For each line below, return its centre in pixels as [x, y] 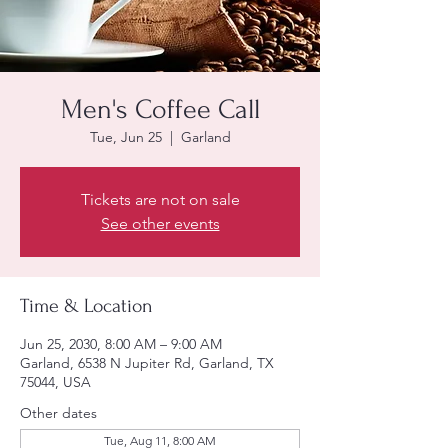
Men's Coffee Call [160, 109]
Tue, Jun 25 [125, 137]
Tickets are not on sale [160, 199]
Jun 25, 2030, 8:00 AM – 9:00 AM [121, 344]
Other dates [58, 413]
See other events [160, 223]
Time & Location [86, 306]
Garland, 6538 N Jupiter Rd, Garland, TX [147, 363]
